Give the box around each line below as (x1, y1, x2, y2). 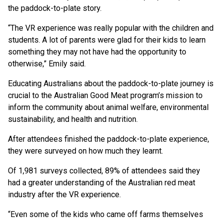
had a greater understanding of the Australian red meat (8, 178, 195, 188)
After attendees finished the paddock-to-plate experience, (8, 134, 209, 144)
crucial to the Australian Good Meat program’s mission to (8, 91, 203, 101)
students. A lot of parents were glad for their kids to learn (8, 35, 206, 45)
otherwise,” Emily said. (8, 59, 86, 69)
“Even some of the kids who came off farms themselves (8, 210, 203, 220)
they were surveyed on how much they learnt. (8, 146, 163, 156)
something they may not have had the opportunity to (8, 47, 186, 57)
